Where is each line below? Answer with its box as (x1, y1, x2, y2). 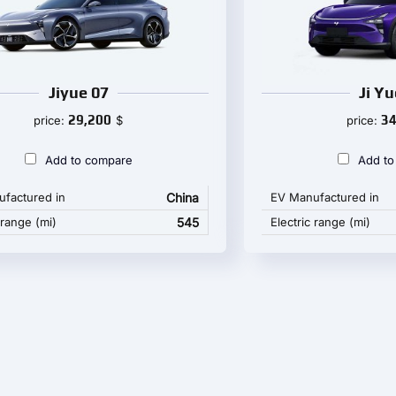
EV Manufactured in (270, 190, 379, 205)
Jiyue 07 (48, 83, 109, 103)
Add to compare (44, 153, 133, 168)
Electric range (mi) (270, 215, 370, 230)
